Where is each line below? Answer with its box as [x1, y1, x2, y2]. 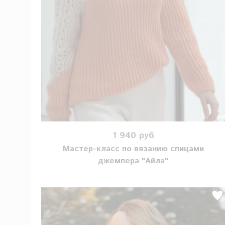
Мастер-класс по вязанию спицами [62, 143, 204, 155]
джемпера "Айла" [98, 155, 169, 167]
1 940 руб [112, 129, 154, 142]
